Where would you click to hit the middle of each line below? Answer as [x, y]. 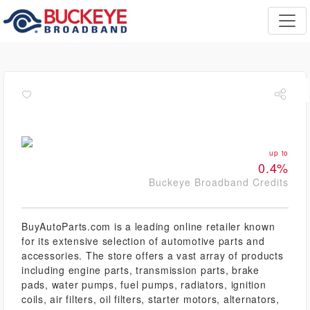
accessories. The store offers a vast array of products [153, 255]
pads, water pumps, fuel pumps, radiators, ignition [144, 284]
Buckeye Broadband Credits [219, 182]
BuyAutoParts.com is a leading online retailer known [148, 226]
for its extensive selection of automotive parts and [143, 241]
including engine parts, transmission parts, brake [140, 270]
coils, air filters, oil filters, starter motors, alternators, [151, 299]
